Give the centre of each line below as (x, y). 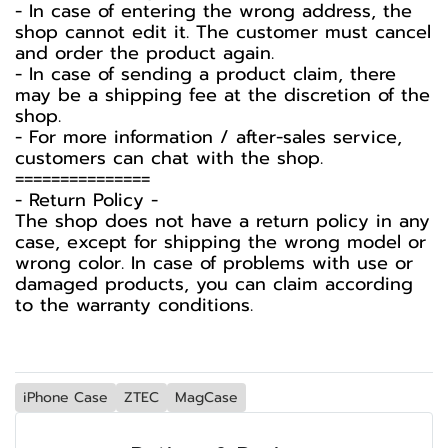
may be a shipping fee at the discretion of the (222, 95)
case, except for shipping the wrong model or (220, 242)
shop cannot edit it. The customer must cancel (223, 32)
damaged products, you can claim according (214, 284)
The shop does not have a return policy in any (222, 221)
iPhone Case (65, 397)
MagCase (206, 397)
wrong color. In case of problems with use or (214, 263)
